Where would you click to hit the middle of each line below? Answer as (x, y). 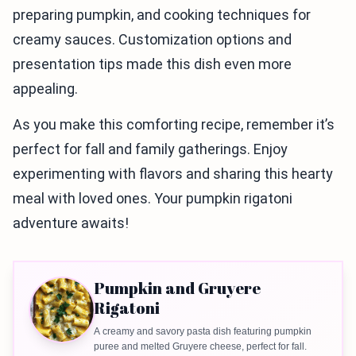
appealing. (45, 89)
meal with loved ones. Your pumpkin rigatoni (153, 199)
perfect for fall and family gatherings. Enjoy (150, 149)
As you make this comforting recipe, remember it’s (174, 125)
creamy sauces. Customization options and (152, 40)
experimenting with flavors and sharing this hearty (173, 174)
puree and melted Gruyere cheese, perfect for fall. (200, 347)
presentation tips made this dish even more (152, 64)
